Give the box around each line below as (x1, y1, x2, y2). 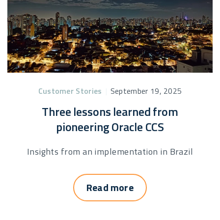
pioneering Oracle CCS (55, 117, 165, 136)
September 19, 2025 (110, 84, 182, 97)
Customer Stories (38, 84, 102, 97)
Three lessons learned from (42, 102, 178, 120)
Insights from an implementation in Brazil (27, 144, 193, 158)
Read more (86, 179, 134, 195)
